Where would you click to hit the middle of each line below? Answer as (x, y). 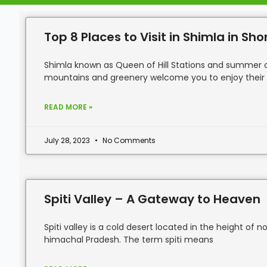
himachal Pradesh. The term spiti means (129, 240)
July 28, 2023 (68, 140)
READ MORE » (68, 107)
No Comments (128, 140)
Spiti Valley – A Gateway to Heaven (152, 199)
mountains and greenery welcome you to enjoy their (154, 77)
